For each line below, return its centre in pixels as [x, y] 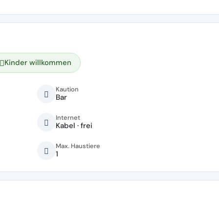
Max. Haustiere [78, 146]
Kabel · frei [74, 125]
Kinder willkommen [38, 62]
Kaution [67, 89]
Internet [68, 117]
